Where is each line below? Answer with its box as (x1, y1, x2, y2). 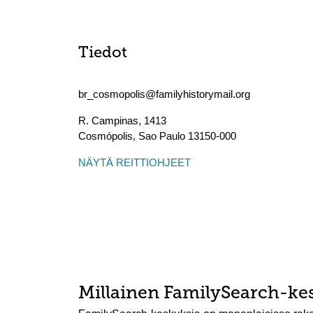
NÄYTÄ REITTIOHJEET (78, 156, 191, 168)
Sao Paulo (138, 130, 185, 142)
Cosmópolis (78, 130, 133, 142)
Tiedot (78, 45, 127, 61)
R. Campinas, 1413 (78, 115, 166, 126)
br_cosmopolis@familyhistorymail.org (78, 88, 250, 100)
